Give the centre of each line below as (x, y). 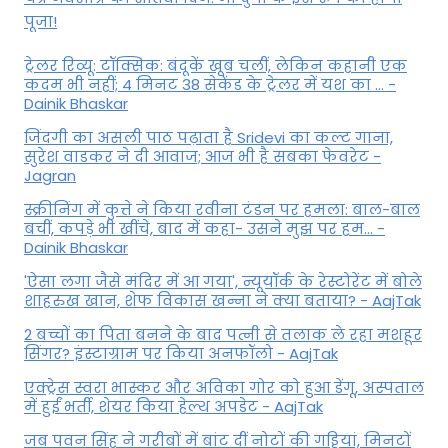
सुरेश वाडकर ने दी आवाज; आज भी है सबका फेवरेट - (202, 157)
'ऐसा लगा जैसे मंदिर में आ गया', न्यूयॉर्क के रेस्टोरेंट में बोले (223, 282)
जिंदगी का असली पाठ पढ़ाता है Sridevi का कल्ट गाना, (208, 138)
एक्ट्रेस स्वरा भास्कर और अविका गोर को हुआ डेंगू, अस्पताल (224, 388)
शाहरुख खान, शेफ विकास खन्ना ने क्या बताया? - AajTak (222, 301)
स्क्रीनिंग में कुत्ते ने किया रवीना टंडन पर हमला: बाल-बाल (222, 210)
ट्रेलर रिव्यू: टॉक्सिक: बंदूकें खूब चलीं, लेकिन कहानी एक (215, 66)
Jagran (50, 176)
